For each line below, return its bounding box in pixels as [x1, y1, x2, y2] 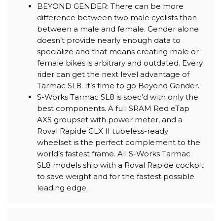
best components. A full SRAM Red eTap [37, 103, 189, 113]
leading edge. [37, 183, 88, 192]
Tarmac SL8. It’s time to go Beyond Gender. [37, 80, 199, 90]
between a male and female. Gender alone [37, 24, 199, 34]
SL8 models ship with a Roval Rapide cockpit [37, 160, 204, 170]
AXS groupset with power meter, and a [37, 114, 183, 124]
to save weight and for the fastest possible [37, 171, 194, 181]
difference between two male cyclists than [37, 12, 197, 22]
